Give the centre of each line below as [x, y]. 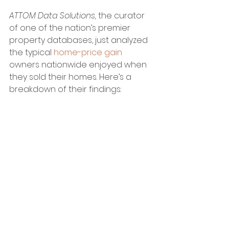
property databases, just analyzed [79, 40]
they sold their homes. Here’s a [71, 77]
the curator [122, 16]
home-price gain [88, 53]
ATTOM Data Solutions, [54, 16]
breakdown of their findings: [65, 89]
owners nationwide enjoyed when [79, 65]
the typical [31, 53]
